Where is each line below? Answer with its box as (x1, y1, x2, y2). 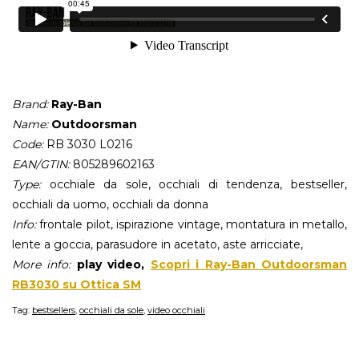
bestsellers (32, 305, 75, 317)
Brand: (12, 97, 48, 112)
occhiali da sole (79, 305, 143, 317)
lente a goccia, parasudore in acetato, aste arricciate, (12, 237, 303, 252)
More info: (12, 257, 71, 272)
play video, (71, 257, 151, 272)
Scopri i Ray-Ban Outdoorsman (150, 257, 348, 272)
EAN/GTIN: (12, 157, 70, 172)
